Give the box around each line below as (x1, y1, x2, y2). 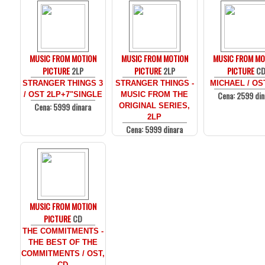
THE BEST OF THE (28, 238, 98, 247)
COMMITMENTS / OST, (21, 249, 105, 258)
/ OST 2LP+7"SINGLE (24, 90, 102, 99)
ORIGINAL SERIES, (119, 101, 190, 110)
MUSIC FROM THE (121, 90, 189, 99)
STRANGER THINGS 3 (22, 79, 104, 88)
